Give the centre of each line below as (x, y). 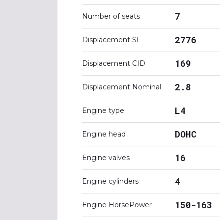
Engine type (103, 110)
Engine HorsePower (117, 205)
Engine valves (106, 158)
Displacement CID (114, 63)
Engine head (104, 134)
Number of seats (111, 16)
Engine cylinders (110, 181)
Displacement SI (110, 40)
